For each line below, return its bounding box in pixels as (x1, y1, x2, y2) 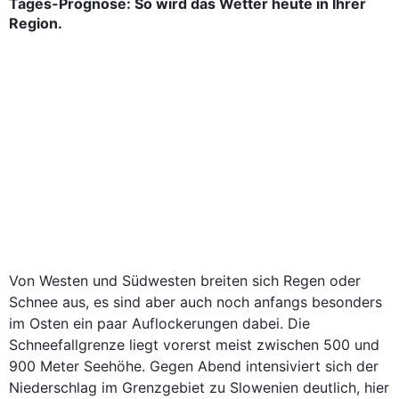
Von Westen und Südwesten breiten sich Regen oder (9, 272, 361, 289)
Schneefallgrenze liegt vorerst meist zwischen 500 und (9, 336, 379, 354)
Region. (9, 14, 62, 32)
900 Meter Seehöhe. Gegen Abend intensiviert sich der (9, 357, 379, 375)
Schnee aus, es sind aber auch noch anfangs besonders (9, 293, 382, 311)
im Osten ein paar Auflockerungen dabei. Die (9, 314, 310, 332)
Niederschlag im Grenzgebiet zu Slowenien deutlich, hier (9, 379, 389, 396)
